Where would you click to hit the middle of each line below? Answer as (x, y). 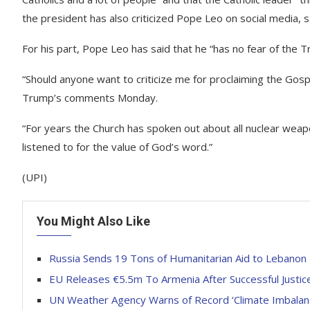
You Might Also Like (93, 221)
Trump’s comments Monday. (90, 98)
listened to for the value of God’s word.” (117, 147)
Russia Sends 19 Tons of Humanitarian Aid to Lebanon (178, 258)
